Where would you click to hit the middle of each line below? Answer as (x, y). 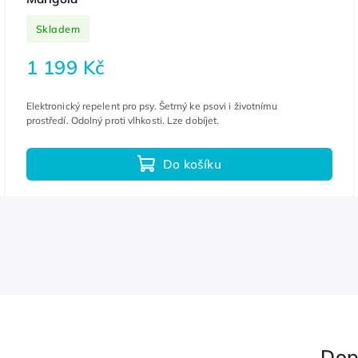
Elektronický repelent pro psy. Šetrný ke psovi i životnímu (152, 106)
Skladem (58, 28)
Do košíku (192, 164)
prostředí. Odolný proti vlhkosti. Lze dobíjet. (123, 121)
